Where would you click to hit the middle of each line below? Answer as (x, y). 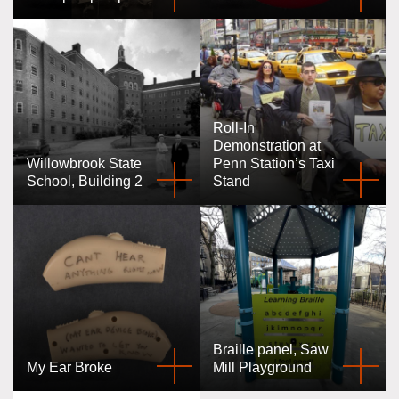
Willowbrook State (84, 163)
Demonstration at (267, 146)
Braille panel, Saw (271, 350)
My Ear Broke (69, 367)
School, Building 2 (85, 181)
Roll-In (234, 128)
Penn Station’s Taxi (274, 163)
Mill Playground (262, 367)
